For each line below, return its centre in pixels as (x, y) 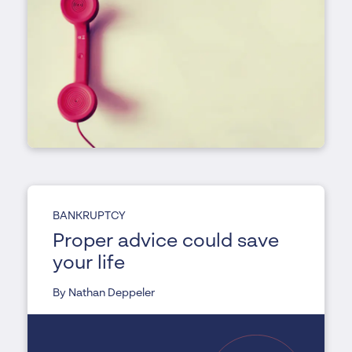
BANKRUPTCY (89, 216)
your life (88, 264)
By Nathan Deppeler (103, 293)
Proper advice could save (165, 242)
